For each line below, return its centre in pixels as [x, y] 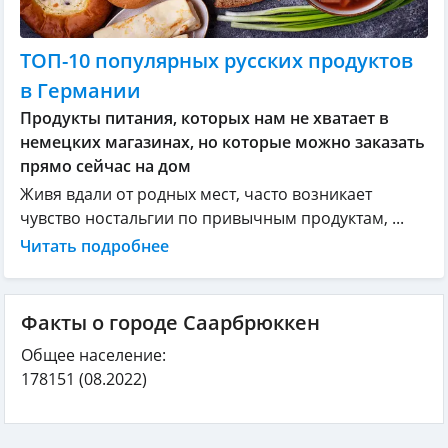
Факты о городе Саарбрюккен [170, 322]
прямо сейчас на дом [105, 165]
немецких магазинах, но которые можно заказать [222, 141]
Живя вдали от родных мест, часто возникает [196, 193]
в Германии [80, 90]
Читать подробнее [94, 245]
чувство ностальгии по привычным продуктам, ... [212, 217]
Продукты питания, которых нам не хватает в [204, 117]
